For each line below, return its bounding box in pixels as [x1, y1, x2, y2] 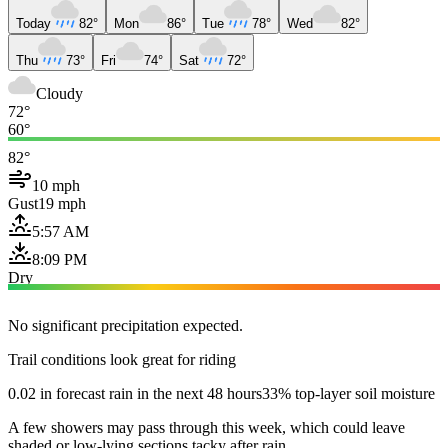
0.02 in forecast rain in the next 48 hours [8, 384, 262, 402]
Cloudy [36, 84, 83, 102]
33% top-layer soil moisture [262, 384, 435, 402]
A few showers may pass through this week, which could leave [8, 418, 405, 436]
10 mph [32, 176, 80, 194]
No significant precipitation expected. [8, 316, 243, 334]
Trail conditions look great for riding [8, 350, 236, 368]
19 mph [38, 194, 86, 212]
